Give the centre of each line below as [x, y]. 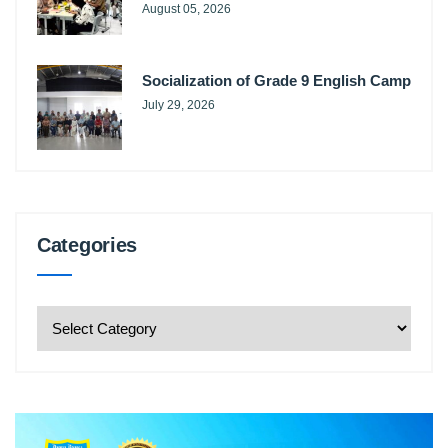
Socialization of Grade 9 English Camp [276, 80]
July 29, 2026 [178, 105]
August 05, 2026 [186, 9]
